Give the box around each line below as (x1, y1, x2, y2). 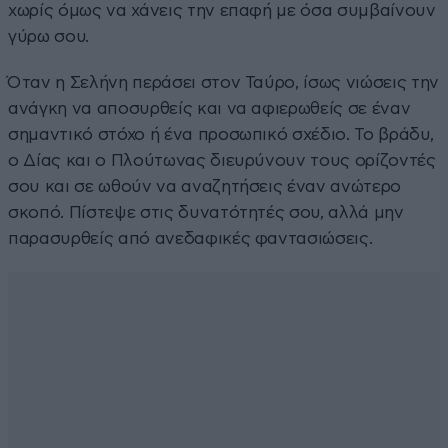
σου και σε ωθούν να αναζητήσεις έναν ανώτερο (8, 177, 402, 195)
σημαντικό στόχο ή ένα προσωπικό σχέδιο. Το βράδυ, (8, 125, 434, 143)
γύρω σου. (8, 27, 89, 45)
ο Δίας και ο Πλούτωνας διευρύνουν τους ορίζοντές (8, 151, 436, 169)
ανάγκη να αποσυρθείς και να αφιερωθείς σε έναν (8, 99, 411, 117)
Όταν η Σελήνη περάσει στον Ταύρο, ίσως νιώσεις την (8, 73, 440, 91)
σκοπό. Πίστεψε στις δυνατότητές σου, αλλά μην (8, 203, 404, 221)
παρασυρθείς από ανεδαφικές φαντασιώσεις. (8, 229, 373, 247)
